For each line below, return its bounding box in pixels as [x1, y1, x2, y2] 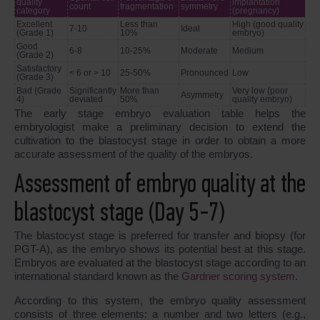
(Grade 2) [16, 50, 54, 61]
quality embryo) [232, 94, 292, 105]
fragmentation [120, 1, 174, 12]
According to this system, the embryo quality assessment [14, 294, 306, 307]
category [16, 6, 50, 16]
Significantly [69, 86, 116, 96]
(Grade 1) [16, 28, 54, 39]
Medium [232, 46, 264, 56]
